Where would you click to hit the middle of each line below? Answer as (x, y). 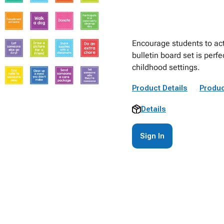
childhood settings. (166, 67)
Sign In (152, 136)
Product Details (160, 88)
